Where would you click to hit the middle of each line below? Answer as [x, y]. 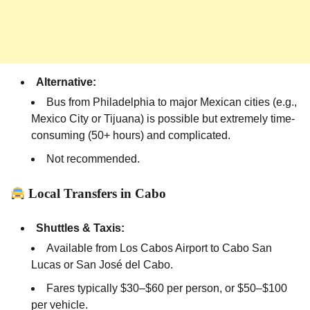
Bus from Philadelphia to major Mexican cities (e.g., [172, 102]
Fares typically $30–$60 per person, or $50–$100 [167, 288]
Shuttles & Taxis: [80, 228]
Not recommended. [93, 159]
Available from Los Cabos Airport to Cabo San [159, 248]
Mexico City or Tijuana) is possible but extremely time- [163, 119]
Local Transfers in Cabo [96, 193]
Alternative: [66, 82]
